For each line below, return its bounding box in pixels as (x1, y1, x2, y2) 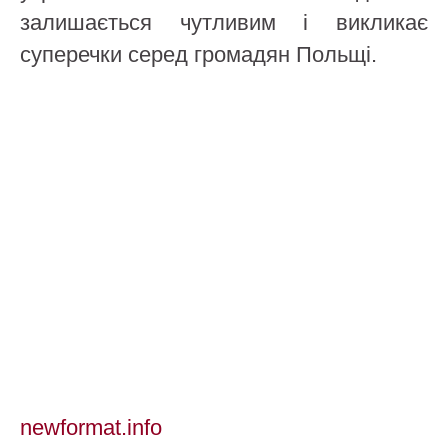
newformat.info (20, 415, 162, 440)
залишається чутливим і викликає (20, 10, 428, 35)
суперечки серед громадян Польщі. (20, 42, 377, 67)
